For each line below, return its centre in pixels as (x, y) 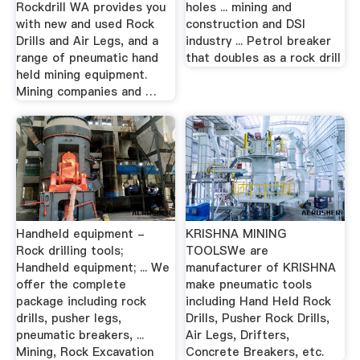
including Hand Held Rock (259, 301)
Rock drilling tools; (69, 251)
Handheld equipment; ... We (92, 268)
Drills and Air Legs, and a (87, 41)
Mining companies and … (86, 91)
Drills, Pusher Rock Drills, (258, 318)
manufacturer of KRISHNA (261, 268)
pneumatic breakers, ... (80, 335)
